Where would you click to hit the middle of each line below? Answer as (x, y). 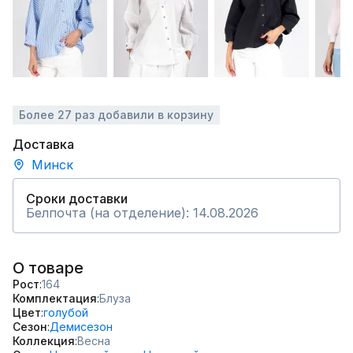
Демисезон (81, 327)
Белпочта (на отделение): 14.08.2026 (142, 213)
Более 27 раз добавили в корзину (116, 115)
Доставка (43, 144)
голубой (66, 312)
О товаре (48, 268)
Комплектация (55, 298)
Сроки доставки (77, 199)
